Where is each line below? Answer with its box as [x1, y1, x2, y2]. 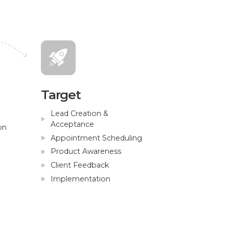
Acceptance [50, 120, 94, 129]
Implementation [50, 174, 110, 184]
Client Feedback [50, 160, 109, 170]
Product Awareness [50, 147, 121, 156]
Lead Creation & [50, 109, 108, 119]
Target [40, 86, 81, 102]
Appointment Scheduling [50, 133, 142, 143]
